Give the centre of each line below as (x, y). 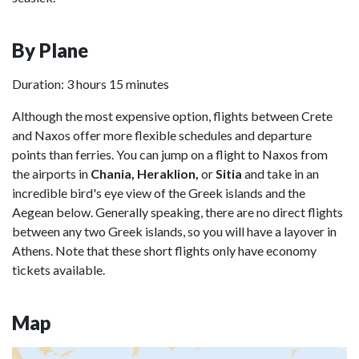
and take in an (280, 173)
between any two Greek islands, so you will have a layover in (174, 231)
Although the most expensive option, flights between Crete (172, 116)
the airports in (51, 173)
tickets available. (58, 270)
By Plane (50, 50)
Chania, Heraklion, (145, 173)
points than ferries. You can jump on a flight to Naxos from (170, 154)
